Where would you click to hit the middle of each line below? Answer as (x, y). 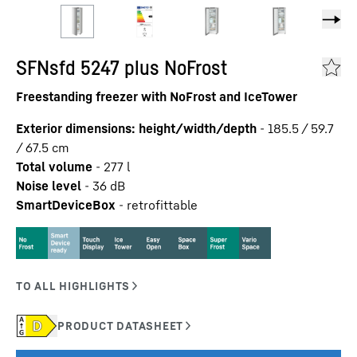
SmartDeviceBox (66, 205)
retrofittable (162, 205)
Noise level (49, 186)
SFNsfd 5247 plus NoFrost (122, 67)
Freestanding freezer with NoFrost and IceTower (157, 96)
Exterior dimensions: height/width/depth (136, 128)
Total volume (54, 167)
